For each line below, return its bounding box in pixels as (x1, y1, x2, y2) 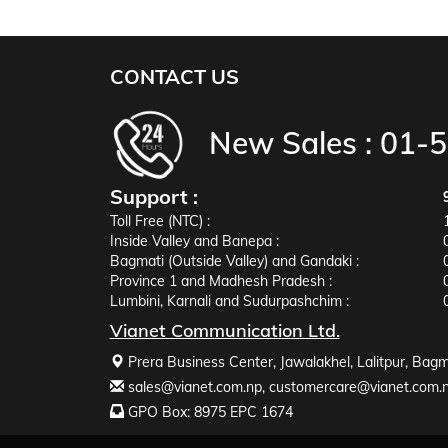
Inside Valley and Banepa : (109, 232, 279, 250)
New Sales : (208, 124, 380, 162)
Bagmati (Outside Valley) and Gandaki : (109, 252, 359, 270)
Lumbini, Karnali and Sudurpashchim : (109, 292, 349, 310)
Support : (109, 184, 198, 209)
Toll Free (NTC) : (109, 212, 210, 230)
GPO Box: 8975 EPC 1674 (123, 403, 293, 421)
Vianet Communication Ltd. (109, 319, 340, 342)
